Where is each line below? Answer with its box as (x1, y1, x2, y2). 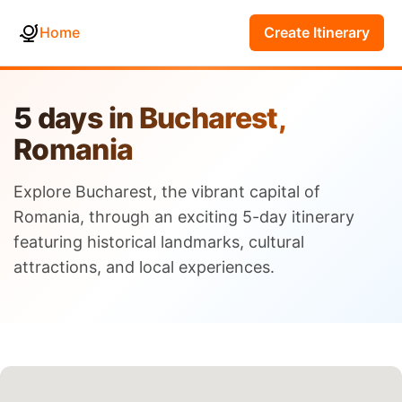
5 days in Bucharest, (13, 100, 287, 135)
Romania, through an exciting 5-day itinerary (13, 207, 354, 226)
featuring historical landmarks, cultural (13, 232, 304, 251)
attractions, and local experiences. (13, 258, 275, 276)
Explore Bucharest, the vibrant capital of (13, 182, 320, 201)
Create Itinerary (264, 23, 370, 41)
